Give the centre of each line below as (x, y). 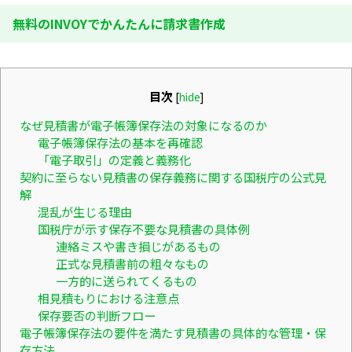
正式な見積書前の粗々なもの (132, 263)
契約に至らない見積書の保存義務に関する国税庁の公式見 (173, 176)
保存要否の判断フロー (96, 315)
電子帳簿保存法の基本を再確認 (120, 142)
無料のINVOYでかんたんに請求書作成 (119, 23)
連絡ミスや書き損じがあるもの (138, 246)
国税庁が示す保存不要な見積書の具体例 (143, 228)
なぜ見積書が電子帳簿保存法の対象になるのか (143, 125)
